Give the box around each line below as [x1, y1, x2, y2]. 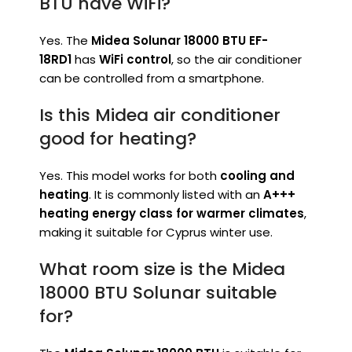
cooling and [220, 167, 295, 185]
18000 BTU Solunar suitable [39, 280, 277, 306]
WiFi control [99, 51, 171, 68]
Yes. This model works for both [39, 167, 220, 185]
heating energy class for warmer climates [39, 205, 304, 222]
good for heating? [39, 126, 196, 152]
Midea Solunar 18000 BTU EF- [91, 32, 268, 49]
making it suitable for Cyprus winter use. [39, 224, 273, 241]
